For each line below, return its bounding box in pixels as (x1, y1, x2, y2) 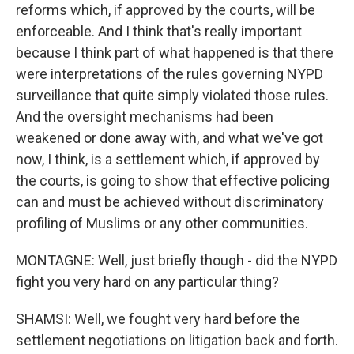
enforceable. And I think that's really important (16, 23, 302, 40)
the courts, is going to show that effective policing (16, 172, 330, 189)
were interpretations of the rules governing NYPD (16, 66, 323, 82)
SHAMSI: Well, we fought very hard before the (16, 311, 300, 327)
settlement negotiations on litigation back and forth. (16, 332, 338, 348)
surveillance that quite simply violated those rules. (16, 87, 329, 104)
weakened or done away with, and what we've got (16, 130, 323, 146)
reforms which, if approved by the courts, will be (16, 2, 315, 18)
